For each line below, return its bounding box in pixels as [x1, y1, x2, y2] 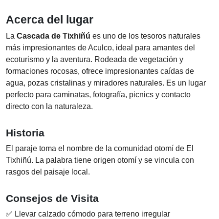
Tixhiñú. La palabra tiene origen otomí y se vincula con [6, 156, 194, 164]
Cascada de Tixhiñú [17, 32, 90, 40]
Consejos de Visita [6, 193, 99, 204]
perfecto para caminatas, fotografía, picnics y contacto [6, 90, 191, 99]
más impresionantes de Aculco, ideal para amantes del [6, 44, 195, 52]
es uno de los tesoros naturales [90, 32, 200, 40]
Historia [6, 127, 44, 138]
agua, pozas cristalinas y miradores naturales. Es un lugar [6, 79, 206, 87]
